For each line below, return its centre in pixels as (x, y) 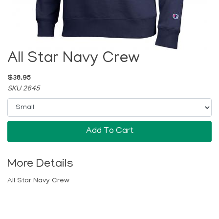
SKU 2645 (23, 89)
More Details (40, 165)
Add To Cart (109, 131)
